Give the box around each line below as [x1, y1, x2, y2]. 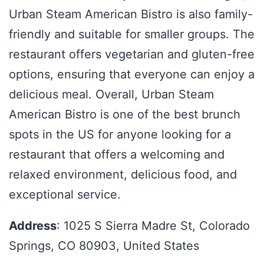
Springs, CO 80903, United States [9, 239, 199, 253]
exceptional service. [9, 187, 121, 202]
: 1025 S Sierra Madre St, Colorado [57, 219, 250, 233]
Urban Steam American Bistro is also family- [9, 6, 253, 21]
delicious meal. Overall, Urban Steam [9, 87, 214, 101]
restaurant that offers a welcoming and [9, 147, 225, 161]
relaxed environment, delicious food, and [9, 167, 237, 181]
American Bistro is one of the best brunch [9, 107, 240, 121]
